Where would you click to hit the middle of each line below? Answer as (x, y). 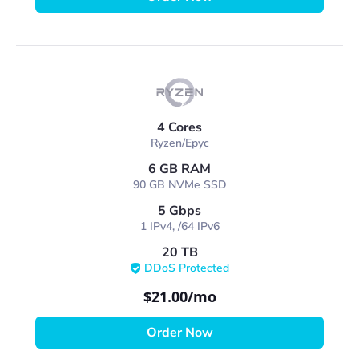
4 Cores (179, 127)
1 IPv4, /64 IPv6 (179, 226)
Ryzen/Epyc (179, 143)
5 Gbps (179, 211)
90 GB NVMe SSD (179, 185)
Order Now (179, 333)
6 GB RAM (179, 169)
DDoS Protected (186, 268)
